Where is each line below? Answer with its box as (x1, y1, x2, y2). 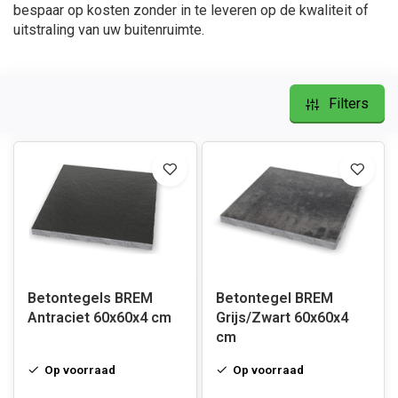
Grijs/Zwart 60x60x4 (215, 309, 348, 326)
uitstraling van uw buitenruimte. (13, 21, 204, 38)
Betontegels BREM (28, 290, 153, 306)
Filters (329, 95, 369, 112)
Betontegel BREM (215, 290, 333, 306)
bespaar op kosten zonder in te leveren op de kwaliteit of (13, 2, 369, 19)
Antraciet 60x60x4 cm (28, 309, 171, 326)
